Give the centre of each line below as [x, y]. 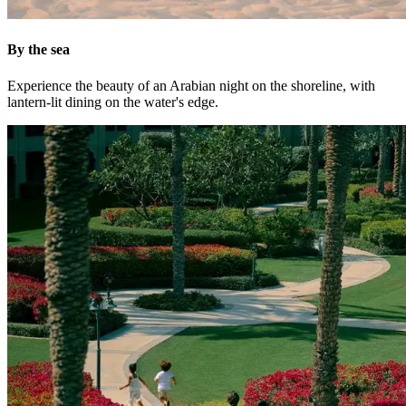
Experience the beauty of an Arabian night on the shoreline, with [191, 85]
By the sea [39, 50]
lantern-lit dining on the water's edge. [113, 101]
